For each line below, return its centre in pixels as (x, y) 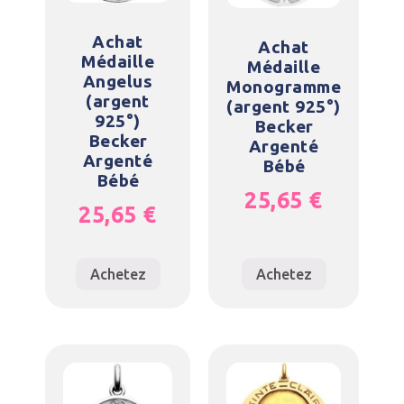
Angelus (118, 81)
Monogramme (284, 86)
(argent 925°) (284, 106)
